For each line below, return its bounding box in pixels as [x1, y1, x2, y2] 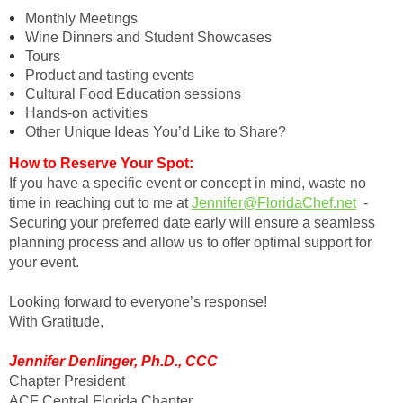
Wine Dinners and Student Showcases [25, 29, 272, 45]
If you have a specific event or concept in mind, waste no [9, 175, 366, 191]
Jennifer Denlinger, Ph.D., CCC [9, 353, 218, 369]
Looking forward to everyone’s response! [9, 293, 267, 309]
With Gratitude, [9, 313, 103, 329]
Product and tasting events [25, 67, 194, 83]
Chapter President [9, 372, 125, 389]
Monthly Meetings [25, 10, 138, 26]
